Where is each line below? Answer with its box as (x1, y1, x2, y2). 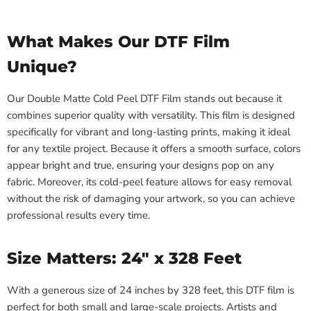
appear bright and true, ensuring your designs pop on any (7, 158, 274, 173)
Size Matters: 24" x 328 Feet (7, 249, 242, 269)
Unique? (7, 57, 77, 77)
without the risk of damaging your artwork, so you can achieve (7, 192, 295, 206)
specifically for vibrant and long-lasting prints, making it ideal (7, 125, 290, 140)
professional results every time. (7, 208, 150, 223)
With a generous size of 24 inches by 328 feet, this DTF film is (7, 283, 294, 298)
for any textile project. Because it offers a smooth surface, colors (7, 142, 301, 156)
